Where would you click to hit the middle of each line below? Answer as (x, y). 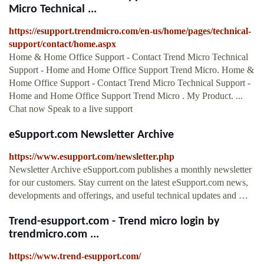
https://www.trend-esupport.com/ (75, 256)
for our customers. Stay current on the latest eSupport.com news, (128, 183)
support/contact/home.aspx (62, 44)
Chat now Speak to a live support (71, 109)
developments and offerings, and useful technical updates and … (128, 196)
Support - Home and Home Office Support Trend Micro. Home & (131, 70)
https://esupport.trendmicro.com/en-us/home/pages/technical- (130, 31)
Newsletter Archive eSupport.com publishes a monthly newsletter (130, 170)
